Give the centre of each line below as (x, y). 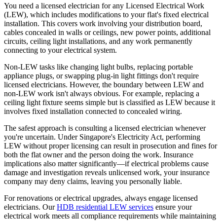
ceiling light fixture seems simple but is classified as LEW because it (110, 102)
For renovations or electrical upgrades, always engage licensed (101, 198)
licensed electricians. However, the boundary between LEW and (104, 84)
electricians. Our (30, 207)
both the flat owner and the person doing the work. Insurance (99, 154)
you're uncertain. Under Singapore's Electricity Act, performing (102, 137)
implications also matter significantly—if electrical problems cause (106, 163)
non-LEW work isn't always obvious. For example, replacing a (102, 93)
